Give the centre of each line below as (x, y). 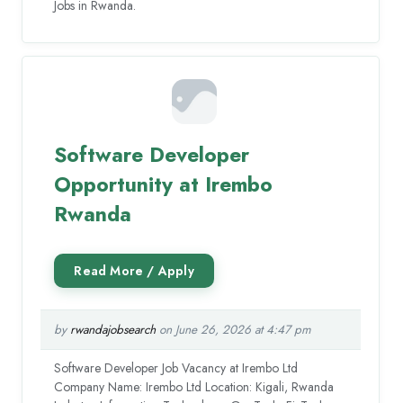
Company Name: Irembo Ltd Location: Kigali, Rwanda (194, 386)
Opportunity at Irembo (164, 184)
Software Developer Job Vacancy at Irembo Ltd (176, 367)
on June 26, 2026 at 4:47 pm (234, 329)
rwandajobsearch (113, 329)
